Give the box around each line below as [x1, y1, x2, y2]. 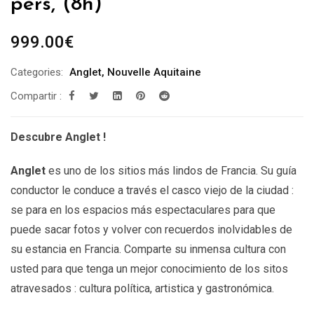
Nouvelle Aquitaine [107, 65, 201, 78]
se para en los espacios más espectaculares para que [11, 203, 275, 217]
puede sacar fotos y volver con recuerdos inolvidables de [11, 222, 292, 236]
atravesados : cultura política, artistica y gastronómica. [11, 281, 274, 295]
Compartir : [11, 89, 62, 102]
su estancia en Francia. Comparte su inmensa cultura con [11, 242, 286, 256]
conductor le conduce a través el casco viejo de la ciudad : [11, 183, 294, 197]
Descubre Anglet [11, 130, 100, 144]
